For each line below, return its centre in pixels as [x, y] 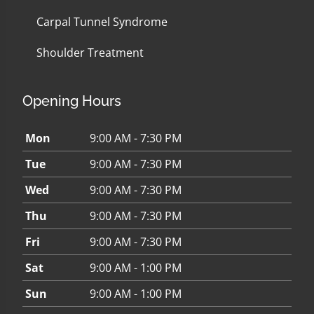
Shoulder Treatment [90, 53]
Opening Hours [72, 101]
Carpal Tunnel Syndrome [102, 22]
